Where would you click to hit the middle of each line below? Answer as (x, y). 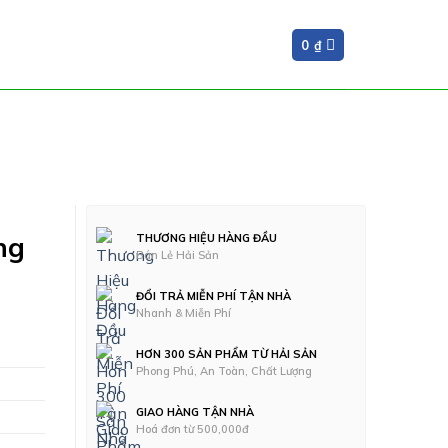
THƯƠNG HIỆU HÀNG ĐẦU (206, 238)
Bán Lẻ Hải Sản (177, 255)
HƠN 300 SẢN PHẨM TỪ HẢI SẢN (226, 354)
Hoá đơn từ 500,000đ (192, 429)
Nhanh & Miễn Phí (183, 313)
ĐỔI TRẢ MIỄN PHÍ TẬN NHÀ (213, 296)
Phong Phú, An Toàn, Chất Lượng (224, 371)
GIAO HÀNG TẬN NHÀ (195, 412)
